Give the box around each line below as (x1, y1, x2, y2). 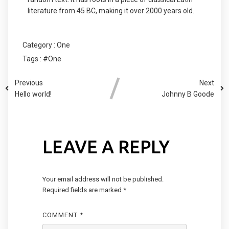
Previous (15, 78, 43, 87)
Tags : (22, 54, 41, 63)
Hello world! (15, 89, 52, 98)
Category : (22, 40, 55, 49)
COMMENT (42, 211, 80, 219)
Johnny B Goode (162, 89, 214, 98)
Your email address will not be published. (42, 175, 164, 183)
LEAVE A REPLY (42, 136, 170, 157)
